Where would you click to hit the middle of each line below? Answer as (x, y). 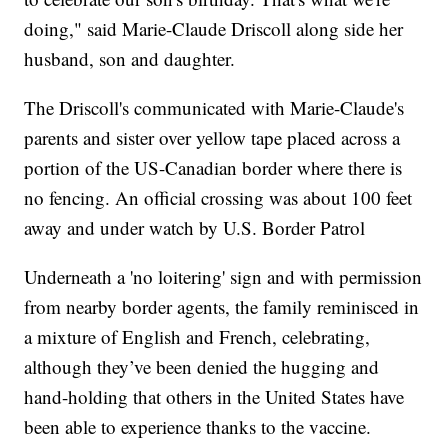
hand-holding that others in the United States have (214, 396)
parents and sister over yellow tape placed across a (212, 137)
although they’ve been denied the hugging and (202, 366)
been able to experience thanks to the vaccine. (198, 426)
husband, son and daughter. (130, 58)
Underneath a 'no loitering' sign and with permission (223, 276)
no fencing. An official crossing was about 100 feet (218, 197)
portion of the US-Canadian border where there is (213, 167)
